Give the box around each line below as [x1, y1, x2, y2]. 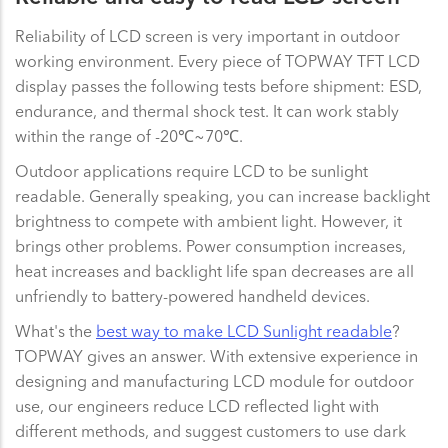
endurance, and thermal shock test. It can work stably [15, 102, 399, 119]
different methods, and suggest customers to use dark [15, 422, 406, 439]
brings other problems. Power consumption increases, [15, 237, 406, 254]
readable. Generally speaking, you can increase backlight [15, 187, 430, 204]
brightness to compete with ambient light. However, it [15, 212, 402, 229]
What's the [15, 322, 96, 339]
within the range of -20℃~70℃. [15, 127, 243, 144]
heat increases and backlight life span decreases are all [15, 262, 414, 279]
